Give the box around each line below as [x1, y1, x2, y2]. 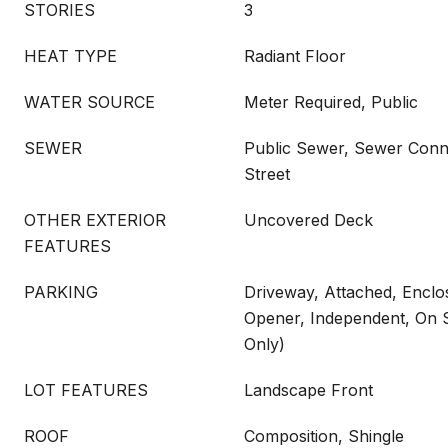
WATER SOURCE [24, 92, 155, 112]
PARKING [24, 282, 98, 302]
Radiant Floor [244, 46, 346, 66]
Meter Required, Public [244, 92, 418, 112]
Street [244, 164, 290, 184]
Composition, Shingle [244, 426, 404, 446]
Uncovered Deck [244, 210, 373, 230]
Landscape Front [244, 380, 373, 400]
